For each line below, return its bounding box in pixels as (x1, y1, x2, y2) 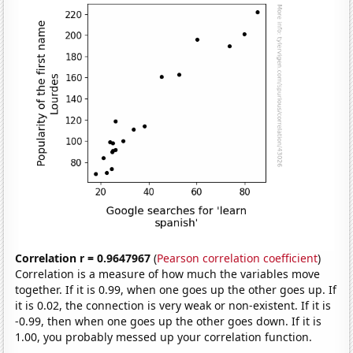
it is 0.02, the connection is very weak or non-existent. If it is (15, 297, 332, 313)
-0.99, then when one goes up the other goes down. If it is (15, 313, 322, 329)
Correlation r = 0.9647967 (15, 250, 151, 266)
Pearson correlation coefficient (157, 250, 318, 266)
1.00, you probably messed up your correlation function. (15, 329, 313, 344)
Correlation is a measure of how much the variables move (15, 266, 321, 281)
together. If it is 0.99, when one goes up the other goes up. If (15, 281, 337, 297)
